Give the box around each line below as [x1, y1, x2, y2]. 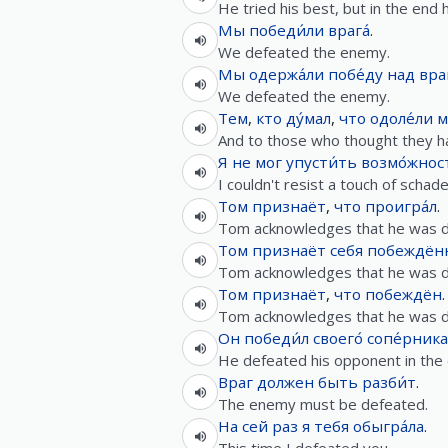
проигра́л [365, 196, 437, 216]
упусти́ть [286, 152, 357, 172]
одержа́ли [249, 64, 324, 84]
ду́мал [286, 108, 331, 128]
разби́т [362, 372, 416, 392]
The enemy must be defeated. [218, 394, 428, 414]
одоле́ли [370, 108, 433, 128]
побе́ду [328, 64, 383, 84]
